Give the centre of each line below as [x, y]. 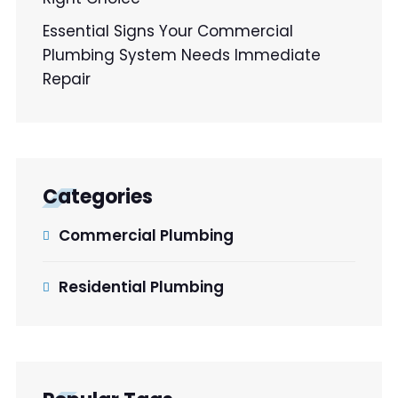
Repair [67, 80]
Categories [98, 197]
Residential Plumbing [141, 287]
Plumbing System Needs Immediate [182, 56]
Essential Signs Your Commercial [168, 32]
